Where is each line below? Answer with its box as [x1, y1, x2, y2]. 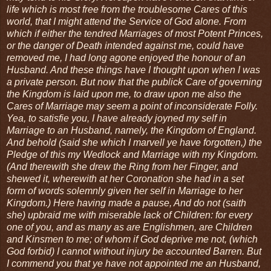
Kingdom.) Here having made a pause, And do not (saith [7, 197, 246, 208]
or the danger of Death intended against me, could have [7, 40, 244, 51]
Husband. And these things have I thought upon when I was [7, 64, 260, 75]
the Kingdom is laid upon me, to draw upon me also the [7, 88, 241, 99]
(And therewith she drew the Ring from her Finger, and [7, 161, 238, 172]
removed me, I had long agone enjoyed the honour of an [7, 52, 246, 63]
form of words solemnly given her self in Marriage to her [7, 185, 243, 196]
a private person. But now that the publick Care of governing [7, 76, 262, 87]
